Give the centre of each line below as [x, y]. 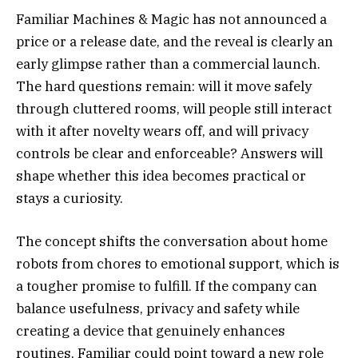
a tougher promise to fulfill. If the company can [167, 286]
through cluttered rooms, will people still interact [174, 109]
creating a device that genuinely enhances [151, 331]
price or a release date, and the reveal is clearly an [175, 42]
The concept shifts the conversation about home [172, 242]
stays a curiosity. [70, 199]
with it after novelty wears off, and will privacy [162, 131]
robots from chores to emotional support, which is [178, 264]
